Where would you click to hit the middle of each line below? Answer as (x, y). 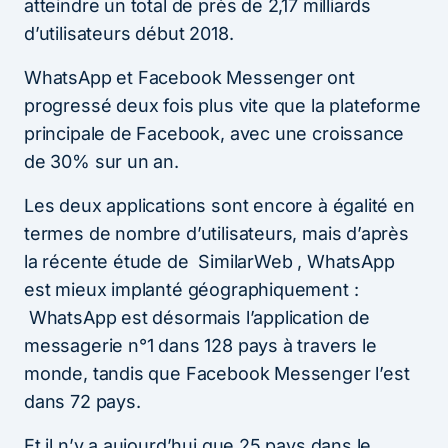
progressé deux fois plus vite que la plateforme (222, 105)
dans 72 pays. (82, 401)
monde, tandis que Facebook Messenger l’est (217, 373)
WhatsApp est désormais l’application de (197, 317)
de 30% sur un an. (101, 161)
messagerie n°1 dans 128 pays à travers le (200, 345)
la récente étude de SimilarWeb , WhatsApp (209, 261)
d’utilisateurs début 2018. (129, 33)
